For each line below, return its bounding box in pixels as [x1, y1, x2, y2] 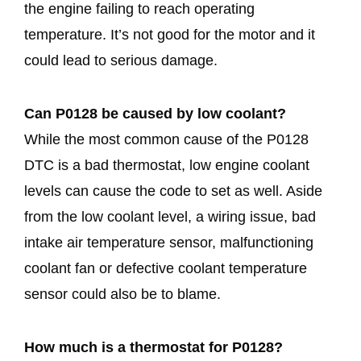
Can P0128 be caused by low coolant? [24, 105, 286, 122]
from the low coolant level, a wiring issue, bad [24, 208, 316, 225]
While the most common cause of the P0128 [24, 131, 309, 147]
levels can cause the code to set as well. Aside [24, 182, 322, 199]
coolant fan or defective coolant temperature [24, 259, 307, 276]
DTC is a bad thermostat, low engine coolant [24, 156, 309, 173]
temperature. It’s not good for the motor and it [24, 26, 315, 43]
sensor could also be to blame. [24, 285, 221, 302]
